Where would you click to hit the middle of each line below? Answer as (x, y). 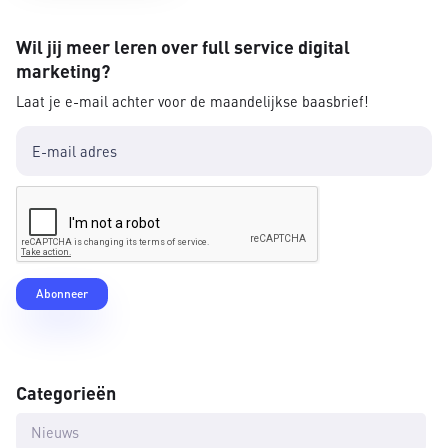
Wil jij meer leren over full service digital (183, 47)
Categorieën (66, 392)
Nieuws (55, 431)
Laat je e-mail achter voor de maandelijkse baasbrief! (192, 101)
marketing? (63, 71)
